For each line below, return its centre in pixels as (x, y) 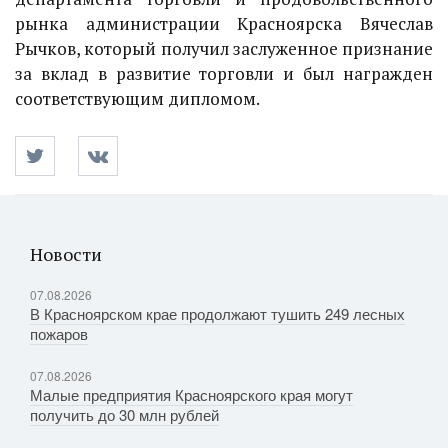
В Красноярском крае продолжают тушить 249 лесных (217, 313)
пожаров (59, 333)
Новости (66, 254)
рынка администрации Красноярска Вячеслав (224, 23)
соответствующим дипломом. (137, 98)
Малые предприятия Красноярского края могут (191, 394)
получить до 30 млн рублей (124, 414)
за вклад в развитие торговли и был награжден (224, 73)
